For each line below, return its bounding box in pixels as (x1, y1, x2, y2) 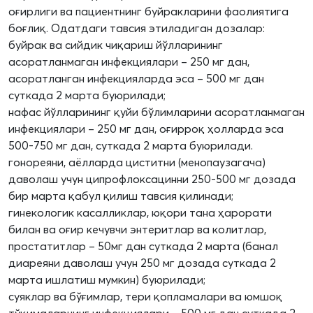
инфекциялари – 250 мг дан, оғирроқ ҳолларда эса (8, 122, 284, 136)
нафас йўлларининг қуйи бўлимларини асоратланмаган (8, 105, 305, 119)
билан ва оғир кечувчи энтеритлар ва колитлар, (8, 222, 266, 237)
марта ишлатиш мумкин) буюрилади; (8, 272, 205, 287)
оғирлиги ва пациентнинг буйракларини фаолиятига (8, 4, 289, 19)
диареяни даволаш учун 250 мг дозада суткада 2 (8, 256, 276, 270)
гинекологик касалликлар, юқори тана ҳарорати (8, 205, 272, 220)
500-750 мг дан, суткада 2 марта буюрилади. (8, 138, 253, 153)
